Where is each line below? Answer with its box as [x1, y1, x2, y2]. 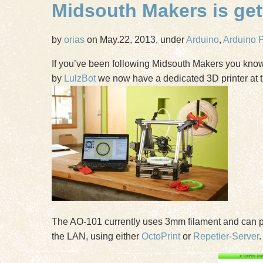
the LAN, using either [52, 231, 141, 241]
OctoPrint [141, 231, 180, 241]
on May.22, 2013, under [85, 35, 186, 45]
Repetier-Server [193, 231, 259, 241]
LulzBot [64, 73, 96, 83]
